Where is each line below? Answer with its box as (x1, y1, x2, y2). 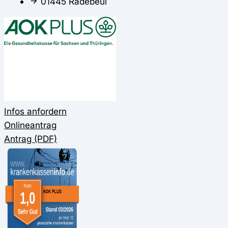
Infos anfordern (4, 105, 67, 117)
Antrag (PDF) (4, 133, 57, 144)
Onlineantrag (4, 119, 56, 130)
